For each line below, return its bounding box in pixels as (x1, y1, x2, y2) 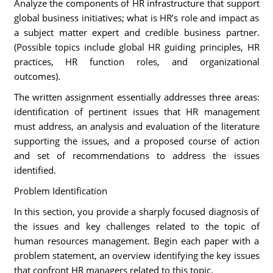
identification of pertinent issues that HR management (13, 105, 260, 118)
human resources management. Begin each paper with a (13, 235, 260, 247)
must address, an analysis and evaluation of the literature (13, 120, 260, 132)
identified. (13, 164, 56, 176)
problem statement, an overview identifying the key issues (13, 249, 260, 261)
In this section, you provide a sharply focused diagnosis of (13, 205, 260, 218)
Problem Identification (13, 185, 107, 197)
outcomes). (13, 70, 60, 82)
